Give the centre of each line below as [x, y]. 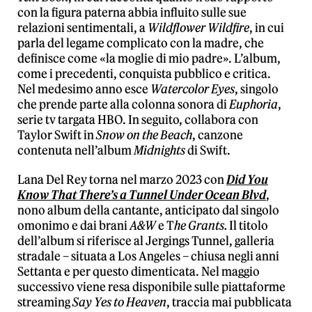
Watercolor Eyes [193, 89]
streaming [45, 302]
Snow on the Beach [144, 135]
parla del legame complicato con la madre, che [141, 43]
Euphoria [253, 104]
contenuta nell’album [76, 150]
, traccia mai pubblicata [229, 302]
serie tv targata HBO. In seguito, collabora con [138, 120]
